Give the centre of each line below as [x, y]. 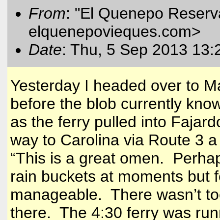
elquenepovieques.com [110, 31]
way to [35, 140]
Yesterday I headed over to [107, 85]
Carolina [90, 140]
